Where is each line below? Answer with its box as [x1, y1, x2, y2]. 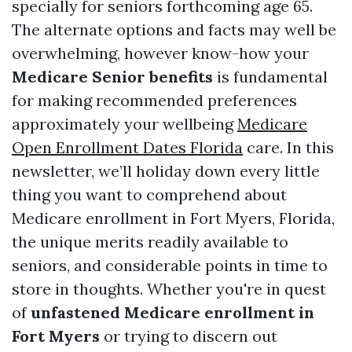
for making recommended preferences [12, 90, 297, 110]
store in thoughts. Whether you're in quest [12, 279, 326, 299]
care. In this [243, 137, 334, 157]
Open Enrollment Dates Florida [12, 137, 243, 157]
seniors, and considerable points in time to [12, 255, 328, 275]
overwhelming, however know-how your [12, 43, 309, 63]
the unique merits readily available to [12, 232, 288, 251]
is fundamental [213, 67, 328, 86]
